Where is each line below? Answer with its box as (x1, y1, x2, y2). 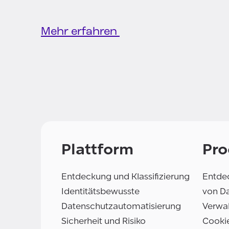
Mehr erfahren (41, 26, 120, 38)
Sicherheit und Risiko (61, 216, 146, 226)
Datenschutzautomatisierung (61, 201, 181, 212)
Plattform (61, 141, 133, 158)
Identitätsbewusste (61, 187, 140, 197)
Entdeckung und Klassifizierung (61, 172, 190, 182)
